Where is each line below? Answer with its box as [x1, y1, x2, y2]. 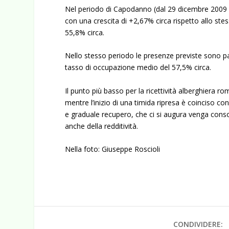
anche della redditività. [65, 121, 141, 131]
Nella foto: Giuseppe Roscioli [65, 144, 161, 154]
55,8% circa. [65, 27, 105, 37]
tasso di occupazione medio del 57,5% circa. [65, 62, 214, 73]
